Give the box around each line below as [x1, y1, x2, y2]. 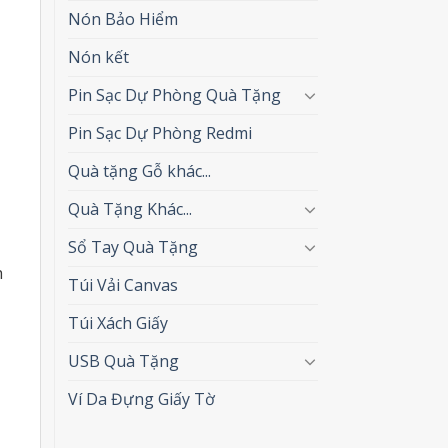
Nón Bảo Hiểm [67, 7, 178, 30]
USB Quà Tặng [67, 349, 179, 372]
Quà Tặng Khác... [67, 197, 192, 220]
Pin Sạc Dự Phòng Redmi [67, 121, 252, 144]
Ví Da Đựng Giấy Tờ [67, 387, 215, 410]
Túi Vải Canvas [67, 273, 178, 296]
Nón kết [67, 45, 129, 68]
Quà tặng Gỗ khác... [67, 159, 211, 182]
